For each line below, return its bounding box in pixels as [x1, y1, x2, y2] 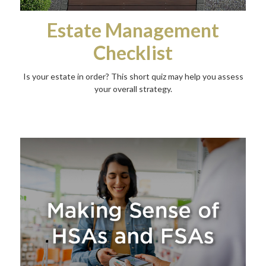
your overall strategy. [94, 84, 172, 94]
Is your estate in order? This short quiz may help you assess [23, 71, 243, 82]
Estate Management [47, 18, 219, 42]
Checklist [93, 41, 173, 65]
